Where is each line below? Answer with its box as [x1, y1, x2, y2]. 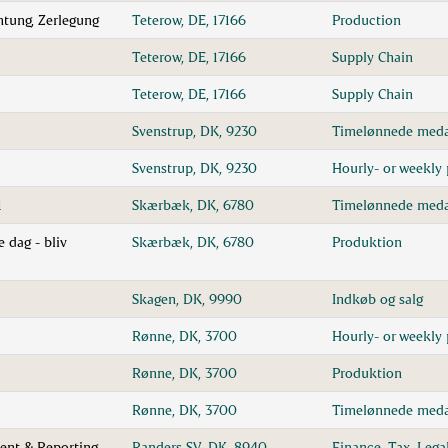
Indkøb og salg [332, 290, 423, 307]
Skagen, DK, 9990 [132, 290, 242, 307]
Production [332, 11, 401, 28]
